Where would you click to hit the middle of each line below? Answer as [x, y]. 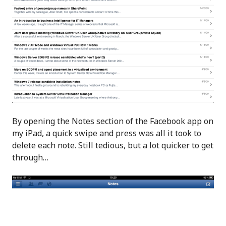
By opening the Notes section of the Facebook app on [113, 121]
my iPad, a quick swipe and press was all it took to [107, 133]
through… [30, 157]
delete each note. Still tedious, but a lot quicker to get [113, 145]
